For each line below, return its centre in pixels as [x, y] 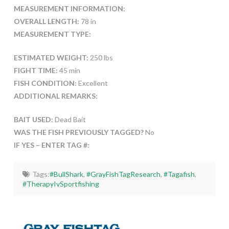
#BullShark [66, 174]
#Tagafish [179, 174]
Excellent [92, 83]
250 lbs [100, 58]
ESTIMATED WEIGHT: [51, 58]
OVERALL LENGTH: [46, 21]
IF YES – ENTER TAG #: [51, 145]
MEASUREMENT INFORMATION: [69, 9]
